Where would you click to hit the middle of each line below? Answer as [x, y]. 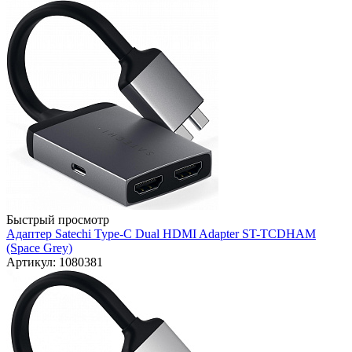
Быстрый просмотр [58, 220]
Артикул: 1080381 [55, 262]
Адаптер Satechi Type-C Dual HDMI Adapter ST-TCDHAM [161, 234]
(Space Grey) [39, 248]
